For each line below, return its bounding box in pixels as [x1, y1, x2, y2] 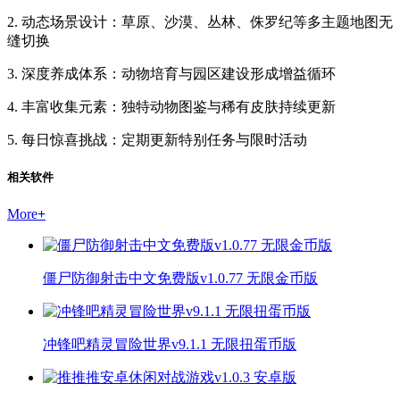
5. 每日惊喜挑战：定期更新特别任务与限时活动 [7, 132, 307, 148]
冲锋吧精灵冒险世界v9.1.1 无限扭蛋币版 [43, 336, 296, 352]
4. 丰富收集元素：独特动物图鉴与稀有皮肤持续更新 [7, 99, 336, 115]
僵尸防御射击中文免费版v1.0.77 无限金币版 [43, 270, 318, 286]
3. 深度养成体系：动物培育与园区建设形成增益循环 [7, 66, 336, 82]
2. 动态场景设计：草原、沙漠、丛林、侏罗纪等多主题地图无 [7, 14, 393, 30]
